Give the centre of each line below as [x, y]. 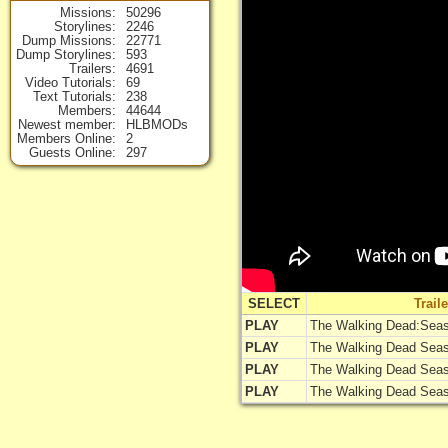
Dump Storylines [64, 54]
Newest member [65, 124]
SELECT [274, 304]
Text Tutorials [72, 96]
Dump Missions [67, 40]
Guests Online [70, 152]
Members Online [64, 138]
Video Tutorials [68, 82]
